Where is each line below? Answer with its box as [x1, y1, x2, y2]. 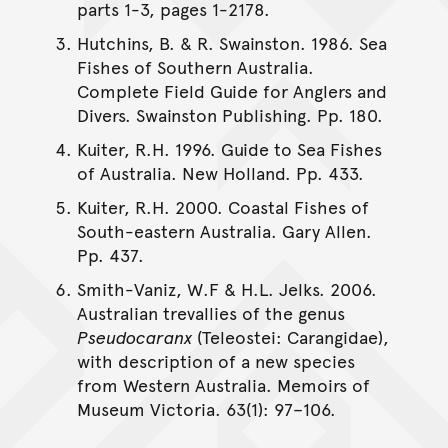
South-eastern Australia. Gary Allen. [76, 218, 372, 243]
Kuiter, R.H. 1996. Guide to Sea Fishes [76, 136, 382, 161]
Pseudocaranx [76, 324, 192, 349]
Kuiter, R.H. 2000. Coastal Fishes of [76, 194, 369, 219]
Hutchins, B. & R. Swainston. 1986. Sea [76, 30, 387, 55]
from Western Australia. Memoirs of [76, 372, 370, 397]
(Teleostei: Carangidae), [191, 324, 389, 349]
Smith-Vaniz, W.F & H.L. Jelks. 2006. [76, 276, 377, 301]
